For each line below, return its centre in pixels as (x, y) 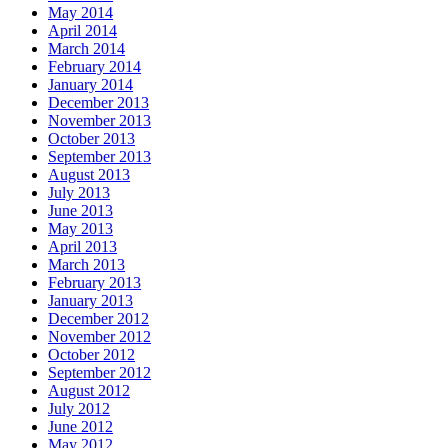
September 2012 (99, 372)
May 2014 (80, 12)
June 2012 (80, 426)
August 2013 (89, 174)
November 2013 (99, 120)
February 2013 (94, 282)
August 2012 (89, 390)
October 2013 (91, 138)
